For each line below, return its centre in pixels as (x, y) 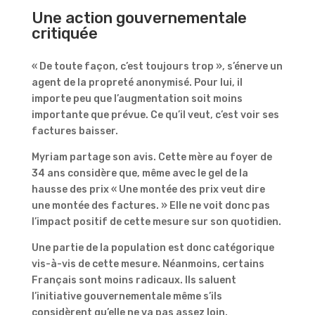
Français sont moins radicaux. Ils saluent (134, 280)
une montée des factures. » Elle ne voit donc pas (150, 205)
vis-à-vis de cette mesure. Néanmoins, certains (148, 264)
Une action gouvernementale (139, 18)
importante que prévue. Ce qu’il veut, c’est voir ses (155, 115)
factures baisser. (75, 131)
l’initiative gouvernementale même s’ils (127, 296)
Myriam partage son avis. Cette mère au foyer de (152, 157)
